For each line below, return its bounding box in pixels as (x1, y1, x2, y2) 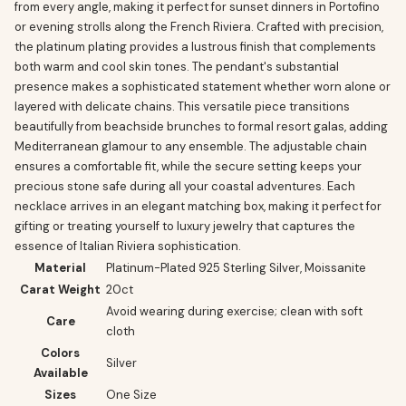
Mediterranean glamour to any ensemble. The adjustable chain (14, 139, 367, 154)
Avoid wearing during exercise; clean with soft (106, 304, 362, 319)
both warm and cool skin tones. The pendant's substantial (14, 59, 339, 74)
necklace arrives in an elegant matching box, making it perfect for (14, 198, 382, 214)
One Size (106, 387, 157, 402)
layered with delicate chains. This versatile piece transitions (14, 99, 350, 114)
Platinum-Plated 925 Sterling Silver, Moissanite (106, 260, 366, 275)
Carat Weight (20, 282, 101, 297)
